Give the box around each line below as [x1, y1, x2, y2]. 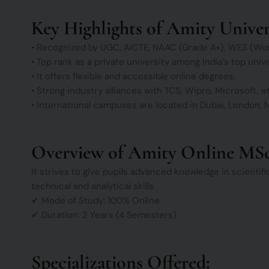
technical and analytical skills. [31, 180, 156, 193]
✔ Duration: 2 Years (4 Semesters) [31, 209, 177, 222]
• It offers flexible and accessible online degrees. [31, 70, 235, 82]
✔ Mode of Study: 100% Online [31, 195, 160, 207]
